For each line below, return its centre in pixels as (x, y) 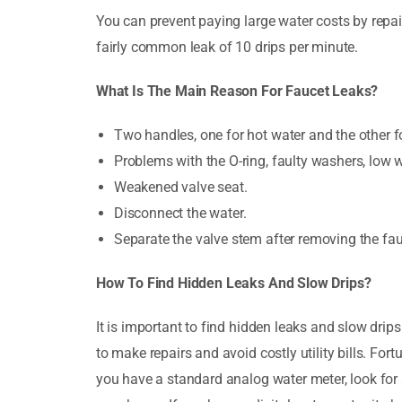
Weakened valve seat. (180, 187)
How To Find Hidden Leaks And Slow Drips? (233, 283)
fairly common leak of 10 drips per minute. (227, 47)
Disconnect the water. (180, 213)
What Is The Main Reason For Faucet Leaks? (237, 91)
